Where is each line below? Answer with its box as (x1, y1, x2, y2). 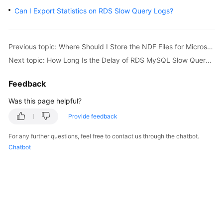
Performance (18, 109, 60, 117)
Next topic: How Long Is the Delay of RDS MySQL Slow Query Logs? (206, 55, 212, 64)
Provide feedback (68, 112, 117, 120)
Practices (18, 86, 48, 94)
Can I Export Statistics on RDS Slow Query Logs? (14, 6, 173, 15)
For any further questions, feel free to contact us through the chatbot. (8, 132, 199, 140)
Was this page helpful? (8, 97, 82, 105)
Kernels (18, 18, 41, 26)
